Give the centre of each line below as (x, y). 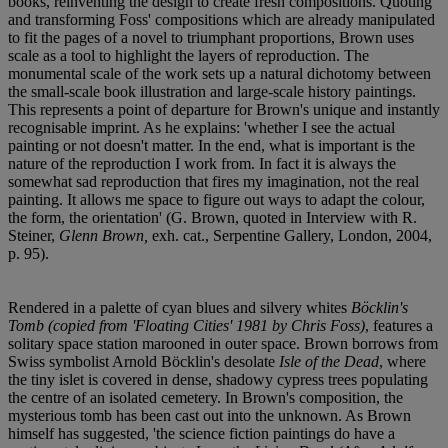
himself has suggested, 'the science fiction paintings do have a (201, 433)
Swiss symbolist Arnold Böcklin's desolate (143, 361)
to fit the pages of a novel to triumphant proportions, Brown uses (211, 37)
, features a (399, 325)
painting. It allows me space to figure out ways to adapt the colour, (216, 199)
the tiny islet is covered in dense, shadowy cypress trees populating (218, 379)
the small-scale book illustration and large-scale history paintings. (212, 91)
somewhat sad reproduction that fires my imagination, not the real (213, 181)
